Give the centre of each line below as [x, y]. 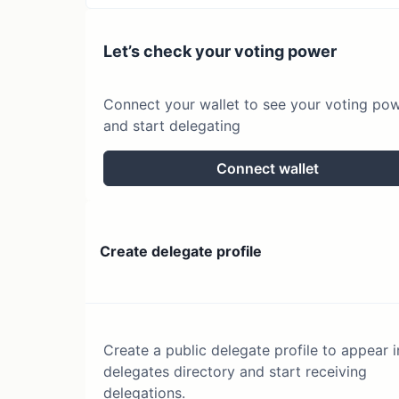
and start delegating [172, 126]
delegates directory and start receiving [235, 371]
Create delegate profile [181, 252]
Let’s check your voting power [220, 51]
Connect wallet [267, 168]
